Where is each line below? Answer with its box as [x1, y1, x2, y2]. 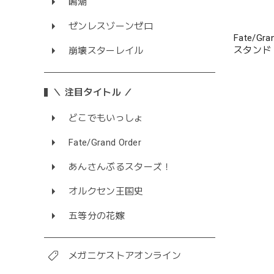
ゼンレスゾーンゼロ [68, 21, 153, 32]
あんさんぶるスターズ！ [68, 161, 172, 173]
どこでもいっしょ [68, 113, 144, 124]
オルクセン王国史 [68, 186, 144, 198]
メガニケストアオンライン [68, 250, 181, 262]
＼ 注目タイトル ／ [53, 87, 133, 98]
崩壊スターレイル [68, 45, 144, 57]
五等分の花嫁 [68, 210, 125, 222]
